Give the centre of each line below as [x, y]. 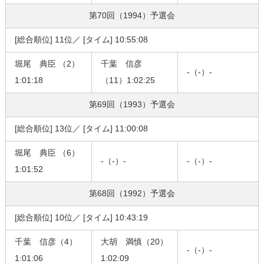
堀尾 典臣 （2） [47, 64]
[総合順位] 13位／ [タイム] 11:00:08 [81, 129]
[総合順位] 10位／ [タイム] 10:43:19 [81, 218]
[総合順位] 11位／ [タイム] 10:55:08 [81, 40]
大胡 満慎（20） [134, 242]
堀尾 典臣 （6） [47, 153]
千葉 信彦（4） [46, 242]
